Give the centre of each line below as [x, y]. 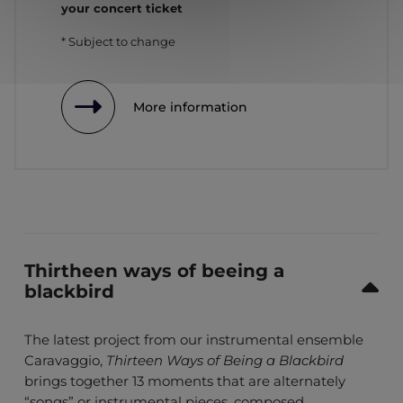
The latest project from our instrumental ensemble [194, 340]
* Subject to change [118, 42]
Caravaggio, [65, 361]
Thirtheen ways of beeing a [154, 271]
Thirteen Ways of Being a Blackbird [225, 361]
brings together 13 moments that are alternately [185, 381]
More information [190, 107]
